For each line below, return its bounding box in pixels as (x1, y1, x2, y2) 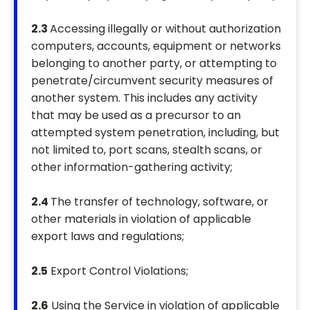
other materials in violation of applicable (31, 211, 251, 228)
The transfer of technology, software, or (51, 194, 268, 210)
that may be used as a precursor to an (31, 107, 241, 124)
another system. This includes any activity (31, 90, 257, 107)
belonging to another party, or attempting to (31, 55, 277, 72)
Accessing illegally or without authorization (50, 21, 281, 37)
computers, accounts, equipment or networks (31, 38, 281, 55)
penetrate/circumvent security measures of (31, 73, 273, 89)
